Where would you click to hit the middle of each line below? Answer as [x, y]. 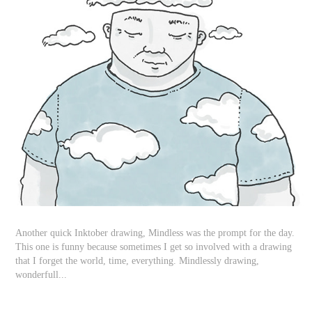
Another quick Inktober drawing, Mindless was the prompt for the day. [155, 233]
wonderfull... [41, 275]
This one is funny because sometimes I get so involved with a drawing [154, 247]
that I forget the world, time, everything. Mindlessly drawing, [138, 261]
